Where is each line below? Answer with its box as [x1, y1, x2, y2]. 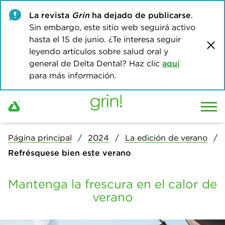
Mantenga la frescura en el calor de [8, 176, 217, 191]
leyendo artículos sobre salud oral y [29, 46, 168, 56]
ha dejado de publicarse [89, 10, 191, 20]
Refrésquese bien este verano [8, 148, 131, 158]
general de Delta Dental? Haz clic [29, 58, 162, 68]
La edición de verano [125, 133, 207, 143]
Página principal [8, 133, 72, 143]
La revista [29, 10, 72, 20]
